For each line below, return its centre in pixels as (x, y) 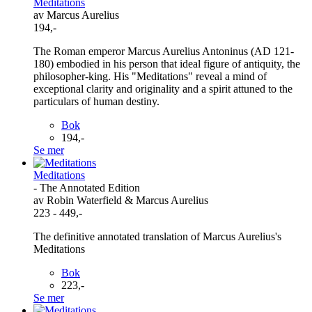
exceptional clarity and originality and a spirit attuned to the (163, 88)
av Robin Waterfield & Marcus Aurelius (121, 200)
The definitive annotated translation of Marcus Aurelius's (157, 236)
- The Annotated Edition (87, 187)
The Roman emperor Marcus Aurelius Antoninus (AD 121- (164, 51)
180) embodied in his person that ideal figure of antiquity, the (167, 63)
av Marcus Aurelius (76, 15)
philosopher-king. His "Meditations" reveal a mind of (150, 76)
